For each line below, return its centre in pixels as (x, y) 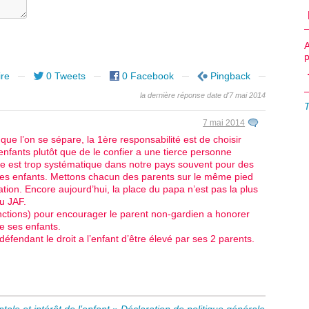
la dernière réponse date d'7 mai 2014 (203, 95)
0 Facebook (148, 76)
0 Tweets (66, 76)
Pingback (230, 76)
